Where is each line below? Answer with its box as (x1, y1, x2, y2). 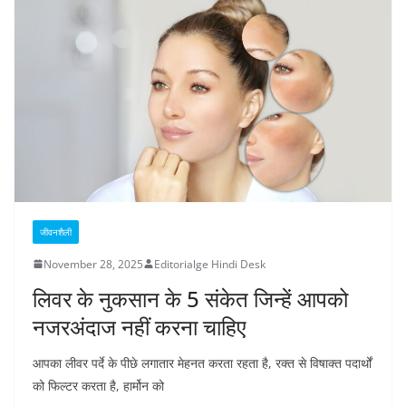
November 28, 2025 (43, 256, 143, 272)
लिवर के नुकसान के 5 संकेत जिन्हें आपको (33, 283, 348, 314)
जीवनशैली (40, 225, 72, 238)
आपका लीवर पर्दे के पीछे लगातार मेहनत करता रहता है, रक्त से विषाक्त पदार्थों (33, 353, 372, 372)
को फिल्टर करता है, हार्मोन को (33, 376, 164, 394)
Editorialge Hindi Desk (154, 256, 266, 272)
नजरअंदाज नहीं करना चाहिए (33, 311, 246, 342)
